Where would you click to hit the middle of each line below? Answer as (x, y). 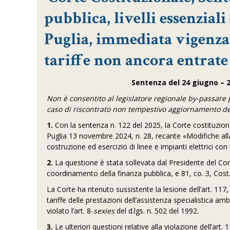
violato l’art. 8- (70, 211)
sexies (104, 211)
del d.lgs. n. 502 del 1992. (157, 211)
